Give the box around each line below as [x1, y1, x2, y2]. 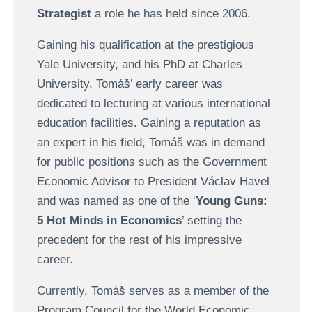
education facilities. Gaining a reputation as [36, 116, 261, 130]
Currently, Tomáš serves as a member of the [36, 284, 269, 298]
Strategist [36, 7, 95, 21]
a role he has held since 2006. [94, 7, 251, 21]
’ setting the [181, 214, 242, 228]
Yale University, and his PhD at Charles [36, 58, 242, 72]
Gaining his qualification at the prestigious [36, 38, 254, 52]
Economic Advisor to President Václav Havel [36, 175, 270, 189]
